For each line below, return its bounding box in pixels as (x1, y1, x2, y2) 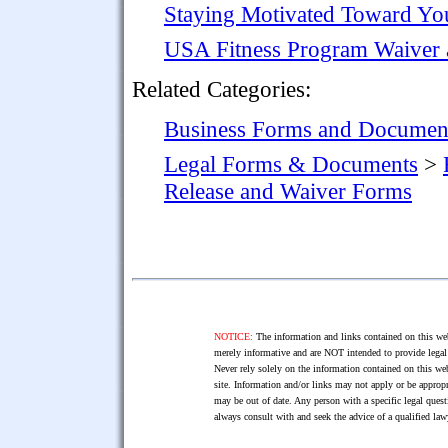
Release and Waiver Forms (164, 177, 412, 204)
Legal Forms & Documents (164, 150, 418, 177)
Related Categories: (132, 75, 311, 102)
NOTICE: (213, 330, 253, 342)
